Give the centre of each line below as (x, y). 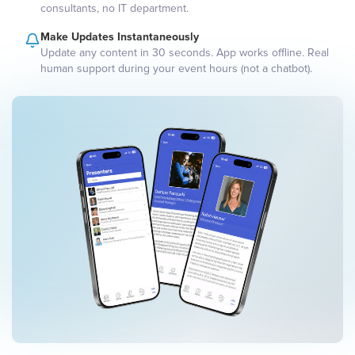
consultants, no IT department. (115, 8)
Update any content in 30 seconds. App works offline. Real (185, 53)
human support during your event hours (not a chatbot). (176, 69)
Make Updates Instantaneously (120, 37)
